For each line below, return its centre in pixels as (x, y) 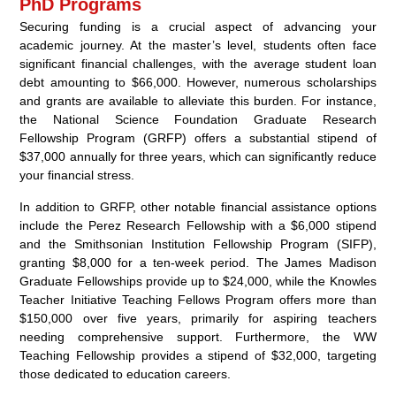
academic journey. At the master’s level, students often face (198, 46)
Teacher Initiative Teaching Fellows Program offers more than (198, 300)
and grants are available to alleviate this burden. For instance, (198, 101)
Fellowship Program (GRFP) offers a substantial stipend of (198, 138)
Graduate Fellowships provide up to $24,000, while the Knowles (198, 282)
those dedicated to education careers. (126, 374)
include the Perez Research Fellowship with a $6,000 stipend (198, 226)
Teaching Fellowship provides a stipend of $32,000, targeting (198, 356)
